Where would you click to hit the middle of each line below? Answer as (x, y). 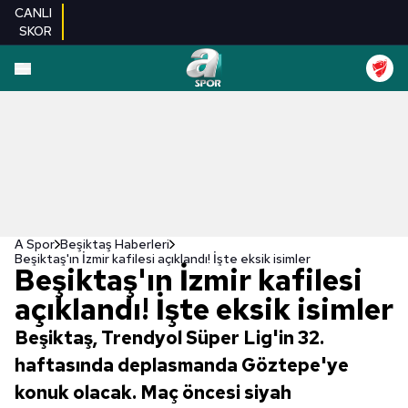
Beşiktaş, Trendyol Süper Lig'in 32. (169, 338)
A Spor (35, 244)
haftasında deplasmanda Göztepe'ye (182, 365)
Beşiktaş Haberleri (115, 244)
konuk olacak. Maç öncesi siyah (153, 393)
